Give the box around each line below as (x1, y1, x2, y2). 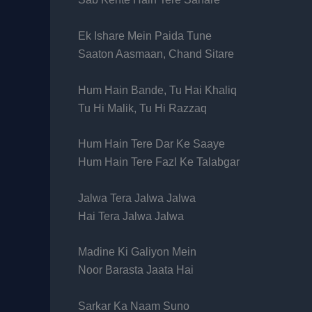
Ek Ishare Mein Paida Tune (78, 29, 212, 42)
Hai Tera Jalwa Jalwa (78, 210, 184, 222)
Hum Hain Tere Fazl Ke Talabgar (78, 156, 240, 169)
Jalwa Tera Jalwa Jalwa (78, 192, 196, 204)
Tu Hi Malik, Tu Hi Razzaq (78, 102, 207, 114)
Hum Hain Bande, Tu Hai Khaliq (78, 84, 237, 96)
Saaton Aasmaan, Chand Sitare (78, 47, 234, 60)
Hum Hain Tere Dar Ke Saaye (78, 138, 225, 150)
